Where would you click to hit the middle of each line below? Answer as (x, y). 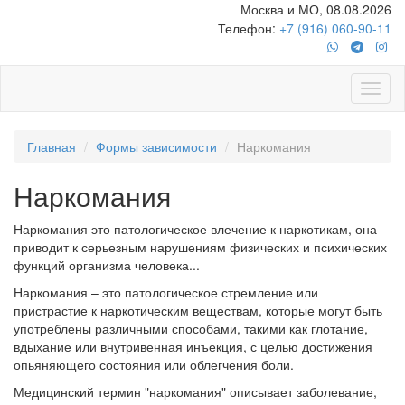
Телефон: (249, 28)
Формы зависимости (156, 146)
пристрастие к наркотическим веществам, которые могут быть (198, 310)
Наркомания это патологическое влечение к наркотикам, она (195, 229)
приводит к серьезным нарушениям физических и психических (200, 247)
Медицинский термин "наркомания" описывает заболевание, (195, 391)
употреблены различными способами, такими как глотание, (191, 328)
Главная (52, 146)
